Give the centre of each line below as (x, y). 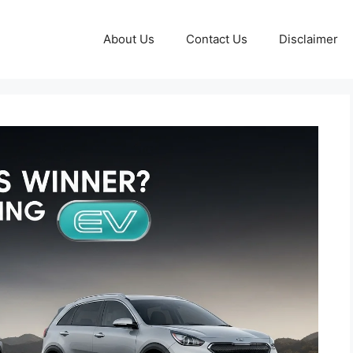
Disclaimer (308, 39)
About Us (129, 39)
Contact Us (217, 39)
